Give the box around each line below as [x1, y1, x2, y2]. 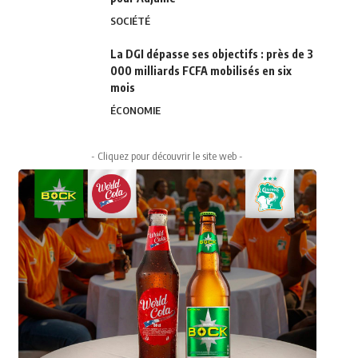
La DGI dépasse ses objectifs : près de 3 [109, 47, 313, 62]
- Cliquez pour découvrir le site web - [91, 149, 244, 163]
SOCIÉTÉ [109, 14, 150, 28]
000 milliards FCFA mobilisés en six [109, 64, 292, 78]
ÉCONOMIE [109, 104, 161, 117]
